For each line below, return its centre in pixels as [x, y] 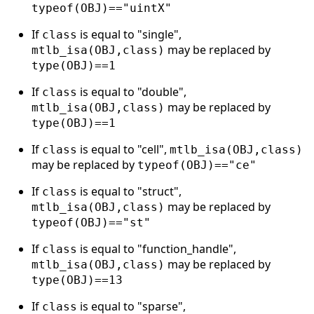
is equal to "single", [129, 34]
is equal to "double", [132, 91]
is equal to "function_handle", [157, 248]
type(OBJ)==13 [77, 280]
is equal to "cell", [123, 149]
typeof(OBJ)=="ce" [197, 165]
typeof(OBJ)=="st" [91, 222]
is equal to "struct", [129, 191]
